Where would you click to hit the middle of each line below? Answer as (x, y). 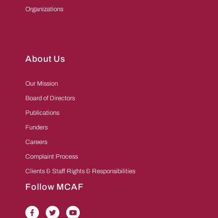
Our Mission (42, 84)
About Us (45, 59)
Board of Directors (50, 99)
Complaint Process (52, 157)
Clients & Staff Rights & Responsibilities (80, 172)
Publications (42, 113)
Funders (36, 128)
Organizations (44, 9)
